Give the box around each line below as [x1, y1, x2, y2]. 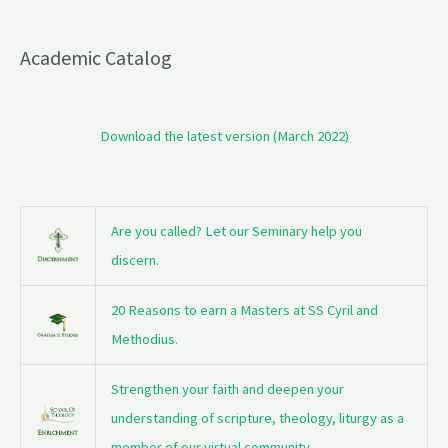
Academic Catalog [20, 45, 172, 71]
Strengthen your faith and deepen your [110, 379, 344, 398]
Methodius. [110, 329, 178, 348]
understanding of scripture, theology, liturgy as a [110, 408, 404, 427]
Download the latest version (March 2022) [99, 127, 349, 146]
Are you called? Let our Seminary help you [110, 221, 362, 240]
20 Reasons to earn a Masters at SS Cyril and [110, 300, 378, 319]
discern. [110, 250, 159, 269]
